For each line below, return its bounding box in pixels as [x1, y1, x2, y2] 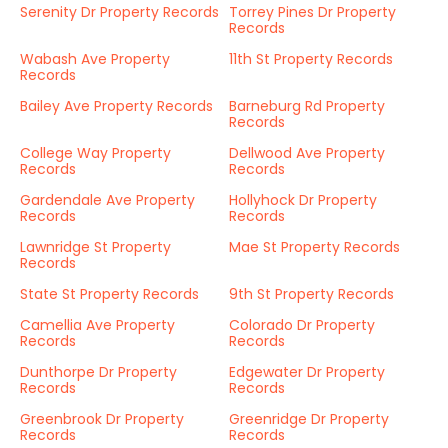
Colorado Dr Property [229, 315, 375, 335]
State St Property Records [20, 284, 199, 304]
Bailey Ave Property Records [20, 96, 213, 116]
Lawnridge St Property [20, 237, 171, 257]
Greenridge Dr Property [229, 409, 389, 429]
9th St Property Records [229, 284, 394, 304]
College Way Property [20, 143, 171, 163]
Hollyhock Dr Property [229, 190, 377, 210]
